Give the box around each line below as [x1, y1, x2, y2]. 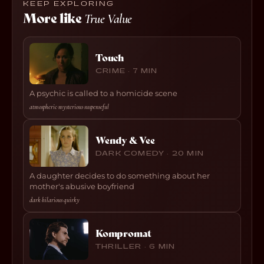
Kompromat [95, 227, 152, 239]
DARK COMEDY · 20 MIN [95, 150, 204, 157]
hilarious [42, 196, 62, 204]
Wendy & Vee [95, 134, 155, 146]
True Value [84, 11, 132, 27]
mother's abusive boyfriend [29, 181, 134, 191]
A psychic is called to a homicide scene [29, 88, 177, 98]
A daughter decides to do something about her [29, 171, 210, 180]
